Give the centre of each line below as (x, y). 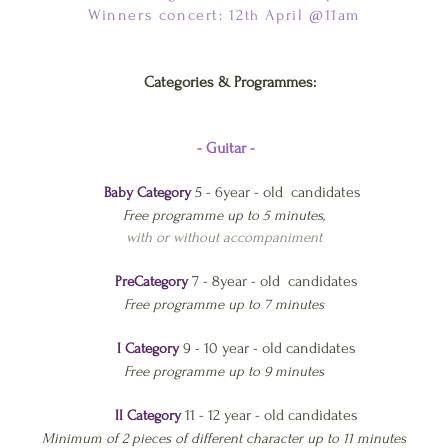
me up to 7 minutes (264, 304)
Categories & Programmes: (230, 82)
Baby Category (147, 192)
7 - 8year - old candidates (274, 281)
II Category (147, 415)
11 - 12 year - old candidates (269, 415)
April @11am (309, 15)
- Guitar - (226, 148)
